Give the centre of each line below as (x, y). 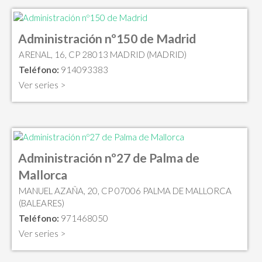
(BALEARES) (42, 203)
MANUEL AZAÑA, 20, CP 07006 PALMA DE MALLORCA (125, 190)
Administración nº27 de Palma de (109, 157)
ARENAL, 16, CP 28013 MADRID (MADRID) (103, 55)
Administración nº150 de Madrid (107, 39)
